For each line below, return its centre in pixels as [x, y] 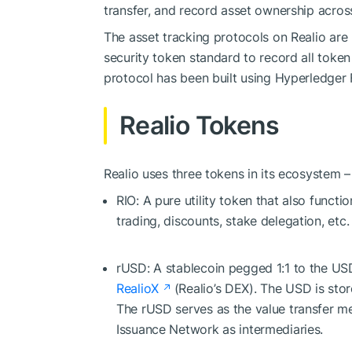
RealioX [138, 288]
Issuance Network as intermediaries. [220, 329]
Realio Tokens [200, 125]
